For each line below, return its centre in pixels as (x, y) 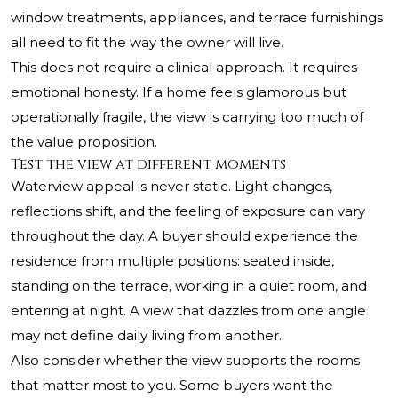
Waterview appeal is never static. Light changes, (171, 187)
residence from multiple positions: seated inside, (172, 261)
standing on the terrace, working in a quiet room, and (189, 286)
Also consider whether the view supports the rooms (185, 361)
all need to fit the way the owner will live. (147, 43)
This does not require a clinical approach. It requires (184, 68)
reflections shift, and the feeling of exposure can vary (188, 211)
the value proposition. (84, 142)
